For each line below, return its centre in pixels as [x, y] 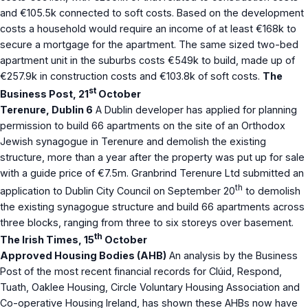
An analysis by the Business [232, 256]
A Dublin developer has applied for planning [195, 109]
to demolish [272, 190]
